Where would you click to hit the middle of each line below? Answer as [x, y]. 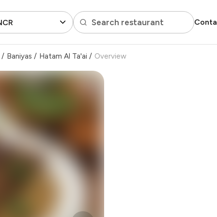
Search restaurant [127, 22]
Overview [110, 56]
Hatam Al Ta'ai [63, 56]
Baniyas [19, 56]
